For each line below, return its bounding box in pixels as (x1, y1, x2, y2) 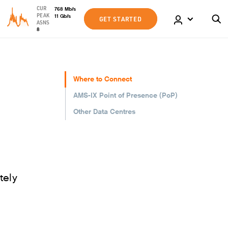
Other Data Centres (73, 107, 135, 117)
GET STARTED (99, 15, 142, 23)
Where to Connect (73, 74, 132, 84)
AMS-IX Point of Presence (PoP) (73, 91, 178, 100)
